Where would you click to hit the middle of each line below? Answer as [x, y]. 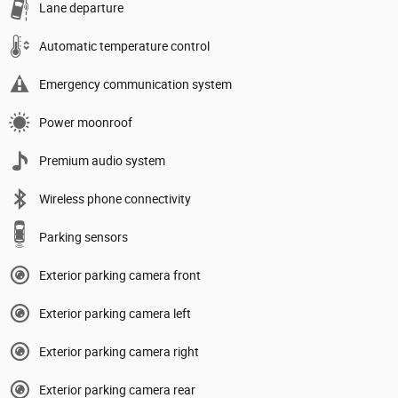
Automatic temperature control [124, 46]
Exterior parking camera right [119, 351]
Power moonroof [86, 122]
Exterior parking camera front [120, 275]
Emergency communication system [135, 84]
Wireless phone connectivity [115, 199]
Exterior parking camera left [115, 313]
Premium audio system [102, 160]
